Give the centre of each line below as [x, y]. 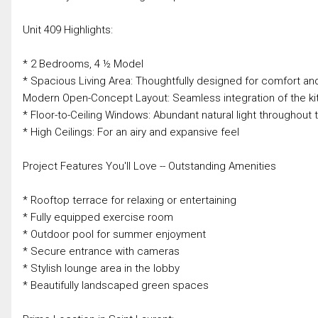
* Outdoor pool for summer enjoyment [114, 234]
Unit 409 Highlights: [68, 29]
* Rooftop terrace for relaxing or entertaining [130, 200]
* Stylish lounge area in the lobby [101, 268]
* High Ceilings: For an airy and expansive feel [131, 132]
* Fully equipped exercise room [98, 217]
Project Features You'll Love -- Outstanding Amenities [149, 166]
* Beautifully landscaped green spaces [116, 285]
